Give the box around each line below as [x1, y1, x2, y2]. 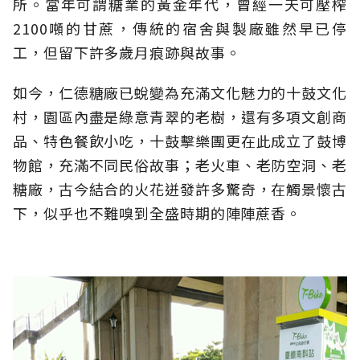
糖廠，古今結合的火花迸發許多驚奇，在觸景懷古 [13, 178, 347, 200]
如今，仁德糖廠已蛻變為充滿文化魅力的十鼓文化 [13, 82, 347, 104]
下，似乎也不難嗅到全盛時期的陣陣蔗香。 [13, 202, 302, 224]
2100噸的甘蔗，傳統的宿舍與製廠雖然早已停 [13, 18, 347, 39]
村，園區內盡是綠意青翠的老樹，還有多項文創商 [13, 106, 347, 128]
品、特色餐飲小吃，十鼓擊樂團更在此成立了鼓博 [13, 130, 347, 152]
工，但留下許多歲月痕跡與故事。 [13, 42, 241, 63]
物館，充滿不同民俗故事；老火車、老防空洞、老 [13, 154, 347, 176]
